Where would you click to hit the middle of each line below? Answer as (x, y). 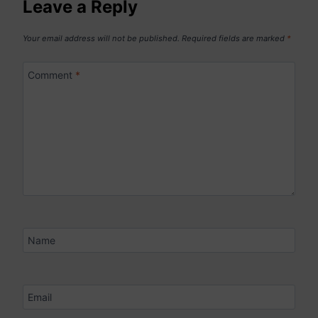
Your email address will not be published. (101, 38)
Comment (51, 75)
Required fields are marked (234, 38)
